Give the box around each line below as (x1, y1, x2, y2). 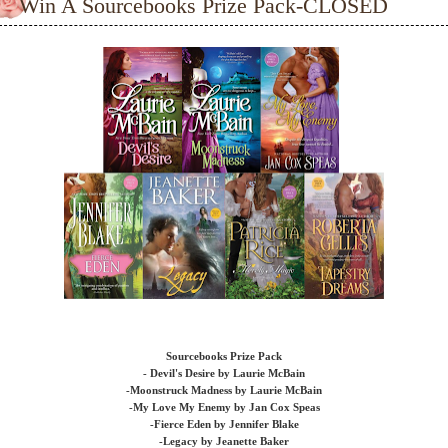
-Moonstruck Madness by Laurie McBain (126, 384, 322, 396)
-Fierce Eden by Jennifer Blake (149, 418, 299, 430)
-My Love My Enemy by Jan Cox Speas (128, 401, 320, 413)
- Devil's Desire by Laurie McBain (143, 367, 305, 379)
